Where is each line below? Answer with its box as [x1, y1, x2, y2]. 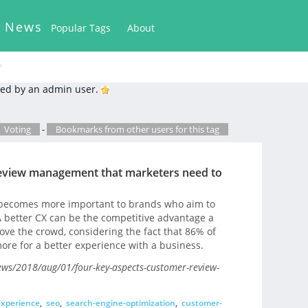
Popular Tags [50, 21, 111, 34]
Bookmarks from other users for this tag [56, 123, 219, 135]
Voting [4, 123, 31, 135]
